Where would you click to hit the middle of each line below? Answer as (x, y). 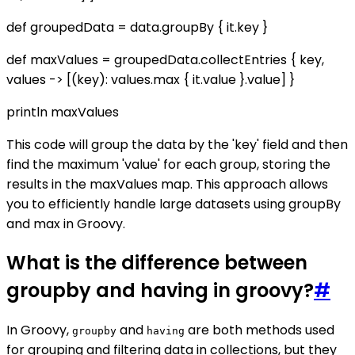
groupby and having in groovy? (160, 291)
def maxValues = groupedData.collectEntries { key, (165, 59)
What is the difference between (157, 263)
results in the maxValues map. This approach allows (167, 184)
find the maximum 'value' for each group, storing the (168, 164)
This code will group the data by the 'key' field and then (177, 144)
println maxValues (63, 112)
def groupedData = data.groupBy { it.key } (137, 27)
